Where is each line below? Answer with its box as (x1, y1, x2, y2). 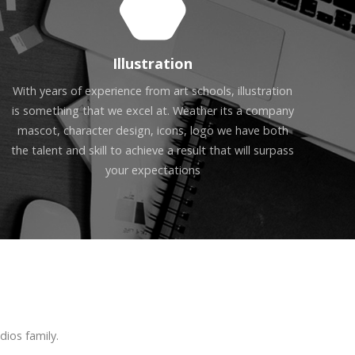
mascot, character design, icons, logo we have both (17, 123, 288, 139)
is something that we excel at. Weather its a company (11, 103, 294, 119)
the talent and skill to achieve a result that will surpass (11, 143, 295, 158)
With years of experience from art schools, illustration (13, 83, 293, 99)
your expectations (105, 162, 200, 178)
